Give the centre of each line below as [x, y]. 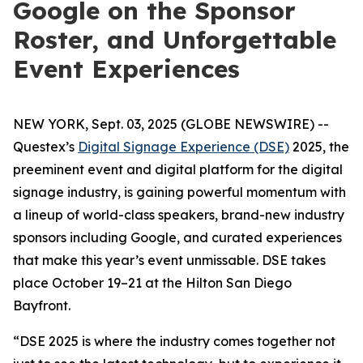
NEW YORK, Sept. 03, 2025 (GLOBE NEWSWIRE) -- [171, 124]
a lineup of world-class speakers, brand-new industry [179, 215]
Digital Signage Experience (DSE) [184, 147]
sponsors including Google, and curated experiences [177, 237]
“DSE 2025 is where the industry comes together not [174, 341]
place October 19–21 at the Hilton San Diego [152, 283]
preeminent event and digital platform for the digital [178, 169]
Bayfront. [42, 305]
